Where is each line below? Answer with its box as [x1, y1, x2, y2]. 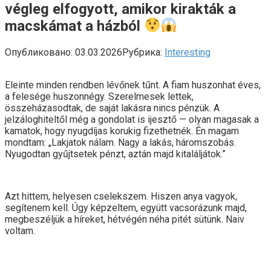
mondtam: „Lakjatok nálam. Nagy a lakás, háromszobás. [5, 136, 236, 148]
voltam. [5, 224, 35, 237]
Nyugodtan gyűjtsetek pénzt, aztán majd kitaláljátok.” [5, 148, 226, 160]
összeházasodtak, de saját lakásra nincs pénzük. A [5, 102, 220, 114]
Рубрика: [122, 46, 162, 58]
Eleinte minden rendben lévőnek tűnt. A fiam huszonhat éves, [5, 79, 261, 91]
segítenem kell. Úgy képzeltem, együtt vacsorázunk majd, [5, 201, 247, 214]
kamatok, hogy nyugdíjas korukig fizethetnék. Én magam [5, 125, 239, 137]
